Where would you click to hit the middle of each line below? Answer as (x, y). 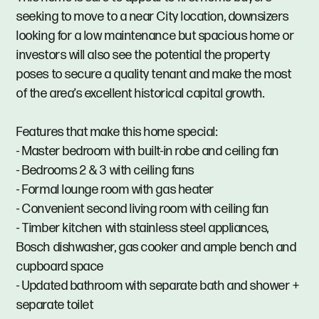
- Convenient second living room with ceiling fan (143, 209)
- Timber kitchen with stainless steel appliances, (143, 228)
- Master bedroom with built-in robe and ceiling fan (148, 151)
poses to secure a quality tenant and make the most (154, 74)
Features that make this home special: (117, 132)
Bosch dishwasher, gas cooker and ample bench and (157, 247)
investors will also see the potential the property (143, 55)
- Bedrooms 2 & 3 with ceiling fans (105, 170)
